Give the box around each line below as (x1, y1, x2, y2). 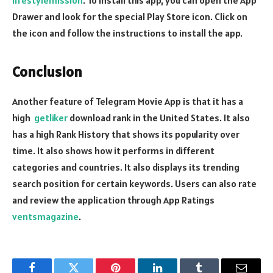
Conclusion (12, 62, 82, 82)
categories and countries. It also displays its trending (12, 161, 239, 174)
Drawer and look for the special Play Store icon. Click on (12, 10, 247, 23)
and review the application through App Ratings (12, 194, 214, 207)
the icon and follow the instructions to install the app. (12, 27, 243, 40)
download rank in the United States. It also (68, 112, 250, 124)
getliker (34, 112, 68, 124)
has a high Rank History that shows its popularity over (12, 128, 239, 141)
